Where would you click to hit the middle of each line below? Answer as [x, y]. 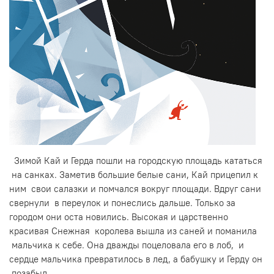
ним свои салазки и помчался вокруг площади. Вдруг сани [135, 188]
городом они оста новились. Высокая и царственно [119, 217]
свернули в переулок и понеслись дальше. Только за [122, 202]
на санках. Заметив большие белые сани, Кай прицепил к [134, 174]
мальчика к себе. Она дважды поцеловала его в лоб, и [127, 245]
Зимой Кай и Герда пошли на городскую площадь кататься [136, 160]
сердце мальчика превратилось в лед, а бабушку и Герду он [136, 259]
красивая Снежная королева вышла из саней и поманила [133, 231]
